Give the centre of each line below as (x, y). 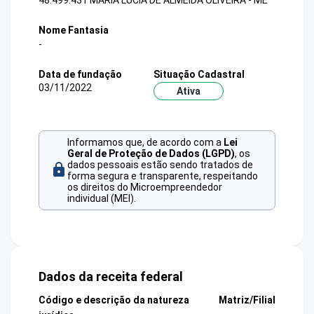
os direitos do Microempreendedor (145, 187)
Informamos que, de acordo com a (145, 143)
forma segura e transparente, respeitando (163, 176)
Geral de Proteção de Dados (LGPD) (151, 154)
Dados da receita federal (111, 277)
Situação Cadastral (199, 74)
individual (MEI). (102, 199)
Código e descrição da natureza (114, 300)
